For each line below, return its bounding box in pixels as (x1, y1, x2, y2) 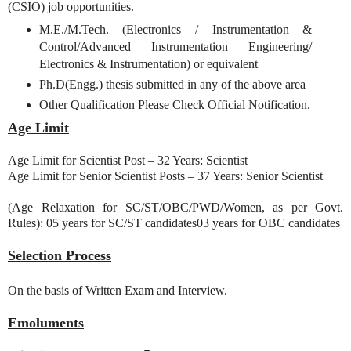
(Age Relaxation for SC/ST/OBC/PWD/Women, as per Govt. (8, 201, 343, 215)
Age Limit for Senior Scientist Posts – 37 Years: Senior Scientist (8, 169, 323, 183)
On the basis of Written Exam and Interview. (8, 284, 227, 298)
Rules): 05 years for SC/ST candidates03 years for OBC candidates (8, 216, 340, 230)
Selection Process (8, 248, 111, 264)
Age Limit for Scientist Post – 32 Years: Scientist (8, 154, 248, 168)
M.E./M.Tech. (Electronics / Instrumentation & (38, 22, 313, 36)
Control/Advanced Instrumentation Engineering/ (38, 39, 313, 53)
